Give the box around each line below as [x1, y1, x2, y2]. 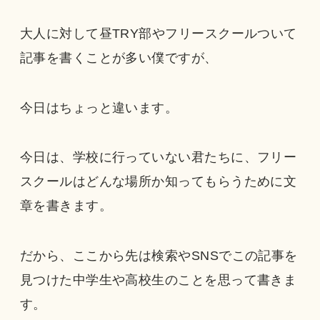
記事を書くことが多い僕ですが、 [19, 50, 218, 65]
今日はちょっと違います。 [19, 100, 179, 115]
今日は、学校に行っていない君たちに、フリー [19, 150, 297, 165]
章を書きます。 [19, 199, 113, 214]
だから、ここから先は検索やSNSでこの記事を [19, 249, 298, 264]
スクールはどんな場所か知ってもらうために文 [19, 174, 297, 189]
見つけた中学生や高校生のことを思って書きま [19, 273, 297, 288]
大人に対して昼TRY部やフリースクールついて [19, 26, 297, 41]
